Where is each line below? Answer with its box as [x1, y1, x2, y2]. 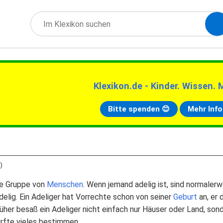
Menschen [47, 180, 83, 189]
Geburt [173, 192, 197, 202]
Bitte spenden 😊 [108, 105, 170, 113]
